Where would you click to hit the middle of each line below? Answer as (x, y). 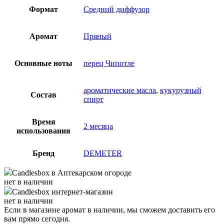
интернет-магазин (81, 191)
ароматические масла (120, 90)
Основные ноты (43, 63)
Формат (43, 9)
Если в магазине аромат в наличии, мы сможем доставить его (109, 209)
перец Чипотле (109, 63)
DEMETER (103, 153)
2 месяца (98, 126)
